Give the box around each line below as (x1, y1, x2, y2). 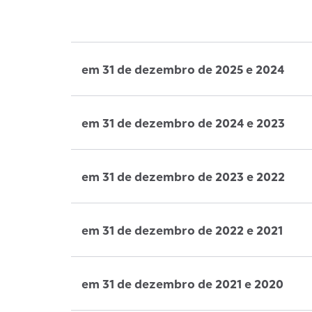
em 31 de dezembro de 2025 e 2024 (81, 61, 284, 77)
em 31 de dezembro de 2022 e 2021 (81, 222, 283, 237)
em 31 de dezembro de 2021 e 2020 (81, 276, 283, 291)
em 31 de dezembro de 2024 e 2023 (81, 115, 285, 130)
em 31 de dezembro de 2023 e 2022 (81, 169, 285, 184)
